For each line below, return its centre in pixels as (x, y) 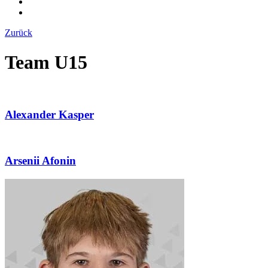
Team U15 (46, 62)
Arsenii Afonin (40, 161)
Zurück (19, 33)
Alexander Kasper (49, 114)
